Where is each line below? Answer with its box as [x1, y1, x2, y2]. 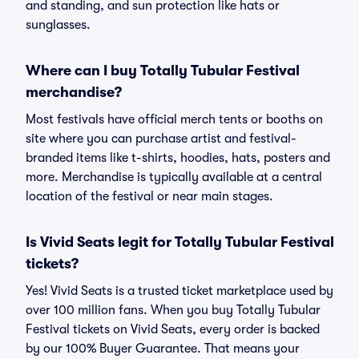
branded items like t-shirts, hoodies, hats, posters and [26, 151, 330, 165]
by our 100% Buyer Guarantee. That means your [26, 341, 300, 356]
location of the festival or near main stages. [26, 189, 273, 204]
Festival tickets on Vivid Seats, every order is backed [26, 322, 320, 337]
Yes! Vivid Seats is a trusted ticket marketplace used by [26, 284, 333, 298]
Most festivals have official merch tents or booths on [26, 112, 323, 127]
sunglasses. [26, 18, 91, 32]
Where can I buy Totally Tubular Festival [26, 63, 300, 79]
